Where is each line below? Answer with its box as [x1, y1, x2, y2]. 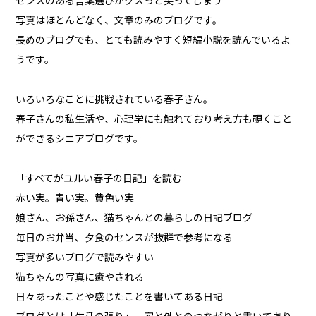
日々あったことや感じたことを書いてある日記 [16, 291, 224, 303]
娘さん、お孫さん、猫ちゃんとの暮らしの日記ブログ [16, 212, 253, 224]
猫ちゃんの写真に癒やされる [16, 272, 145, 284]
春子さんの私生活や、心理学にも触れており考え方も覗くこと [16, 114, 293, 126]
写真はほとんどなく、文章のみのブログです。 [16, 15, 223, 27]
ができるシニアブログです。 [16, 133, 144, 145]
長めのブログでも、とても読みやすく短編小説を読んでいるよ [16, 35, 291, 47]
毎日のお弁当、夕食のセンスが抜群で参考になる [16, 232, 233, 244]
